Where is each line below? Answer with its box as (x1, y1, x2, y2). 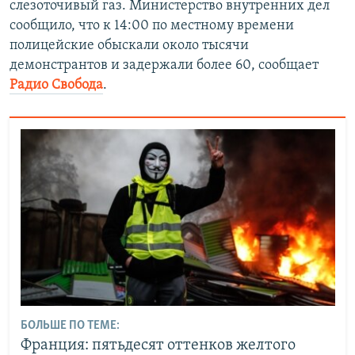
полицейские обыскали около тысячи (10, 38, 249, 54)
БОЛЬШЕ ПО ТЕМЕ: (20, 319, 120, 333)
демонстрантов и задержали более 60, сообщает (10, 58, 319, 74)
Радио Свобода (10, 78, 103, 94)
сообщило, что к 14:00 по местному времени (10, 18, 294, 34)
